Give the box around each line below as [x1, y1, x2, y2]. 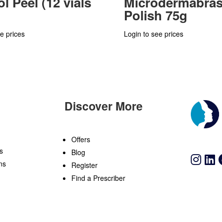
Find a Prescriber [71, 173, 125, 183]
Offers [71, 134, 90, 145]
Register [71, 160, 98, 170]
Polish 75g [123, 5, 187, 24]
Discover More [64, 98, 143, 114]
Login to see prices [123, 28, 183, 39]
